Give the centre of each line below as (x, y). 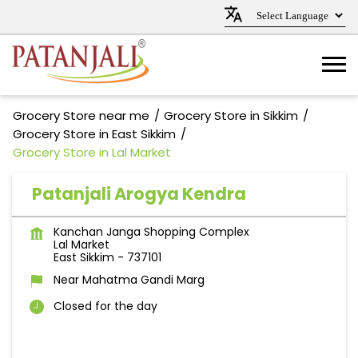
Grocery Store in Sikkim (231, 115)
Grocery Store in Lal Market (92, 152)
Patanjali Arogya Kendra (139, 194)
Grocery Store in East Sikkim (94, 134)
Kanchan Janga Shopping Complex (151, 232)
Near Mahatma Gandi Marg (129, 280)
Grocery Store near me (81, 115)
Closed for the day (105, 306)
